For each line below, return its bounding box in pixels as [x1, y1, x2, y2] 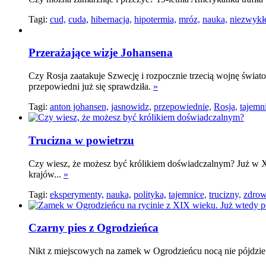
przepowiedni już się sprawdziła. [28, 81, 153, 92]
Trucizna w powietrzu [28, 134, 134, 147]
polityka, [134, 189, 166, 199]
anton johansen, [50, 102, 109, 112]
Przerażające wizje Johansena [28, 46, 173, 59]
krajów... [28, 169, 64, 179]
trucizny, [209, 189, 241, 199]
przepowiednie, [154, 102, 211, 112]
